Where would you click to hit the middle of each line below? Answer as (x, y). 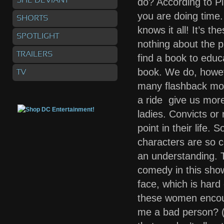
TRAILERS (34, 54)
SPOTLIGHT (38, 36)
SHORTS (32, 18)
